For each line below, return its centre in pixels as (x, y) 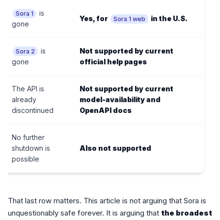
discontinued (33, 110)
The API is (28, 89)
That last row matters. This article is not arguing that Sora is (107, 201)
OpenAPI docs (106, 110)
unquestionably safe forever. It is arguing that (84, 213)
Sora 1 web (129, 19)
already (24, 100)
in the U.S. (168, 19)
